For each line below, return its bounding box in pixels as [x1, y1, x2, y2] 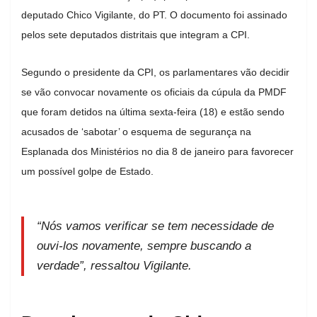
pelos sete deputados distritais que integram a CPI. [21, 28, 250, 40]
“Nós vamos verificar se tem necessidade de [37, 219, 274, 233]
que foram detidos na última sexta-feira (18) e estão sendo [21, 105, 284, 117]
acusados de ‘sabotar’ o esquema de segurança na [21, 125, 251, 137]
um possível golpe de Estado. [21, 165, 154, 177]
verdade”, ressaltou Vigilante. [37, 258, 195, 272]
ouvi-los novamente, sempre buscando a [37, 238, 251, 253]
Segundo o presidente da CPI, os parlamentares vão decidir [21, 66, 289, 78]
